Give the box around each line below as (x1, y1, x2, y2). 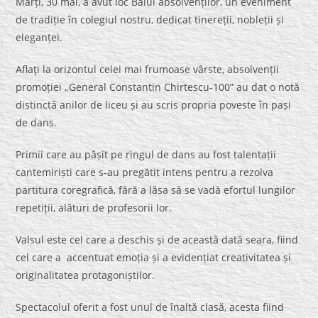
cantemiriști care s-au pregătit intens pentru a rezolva (16, 165, 274, 180)
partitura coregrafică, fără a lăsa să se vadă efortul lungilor (16, 183, 296, 197)
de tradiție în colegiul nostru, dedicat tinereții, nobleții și (16, 13, 285, 27)
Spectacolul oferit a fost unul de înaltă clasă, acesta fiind (16, 300, 285, 314)
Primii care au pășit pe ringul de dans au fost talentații (16, 148, 277, 162)
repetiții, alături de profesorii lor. (16, 201, 172, 215)
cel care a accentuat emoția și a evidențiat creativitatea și (16, 251, 292, 265)
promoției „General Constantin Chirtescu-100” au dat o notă (16, 80, 300, 94)
